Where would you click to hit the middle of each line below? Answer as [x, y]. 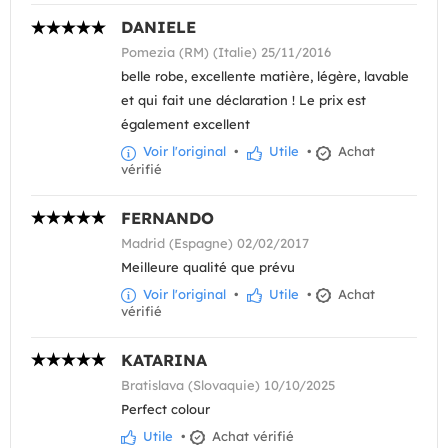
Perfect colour [165, 408]
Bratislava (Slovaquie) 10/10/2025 [228, 384]
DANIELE [158, 27]
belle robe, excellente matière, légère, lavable [265, 76]
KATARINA [164, 359]
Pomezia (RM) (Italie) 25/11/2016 [226, 52]
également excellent [185, 124]
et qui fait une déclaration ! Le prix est [243, 100]
